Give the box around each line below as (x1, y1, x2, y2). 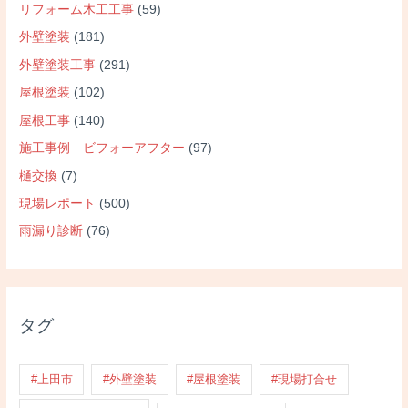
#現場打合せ (270, 372, 337, 387)
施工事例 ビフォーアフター (19, 141, 186, 156)
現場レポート (19, 196, 97, 210)
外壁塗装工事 (19, 57, 97, 72)
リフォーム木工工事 (19, 3, 135, 17)
